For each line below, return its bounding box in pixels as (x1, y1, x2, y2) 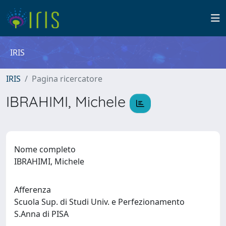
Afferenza (14, 184, 51, 195)
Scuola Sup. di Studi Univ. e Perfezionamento (14, 196, 185, 207)
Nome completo (14, 143, 76, 155)
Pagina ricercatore (32, 73, 102, 84)
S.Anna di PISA (14, 208, 73, 219)
